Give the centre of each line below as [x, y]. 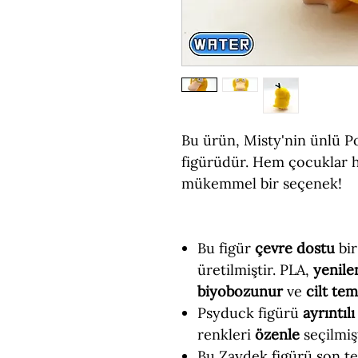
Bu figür [226, 248]
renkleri [226, 334]
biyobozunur [242, 291]
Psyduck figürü [250, 313]
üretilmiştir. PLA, [255, 270]
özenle [277, 334]
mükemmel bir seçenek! [262, 183]
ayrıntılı [329, 313]
